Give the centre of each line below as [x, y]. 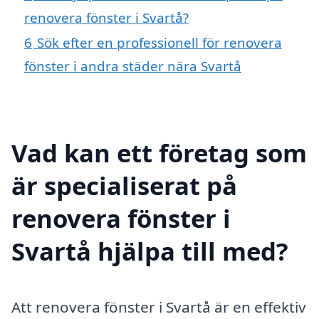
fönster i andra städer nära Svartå [133, 66]
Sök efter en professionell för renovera [159, 43]
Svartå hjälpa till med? [150, 251]
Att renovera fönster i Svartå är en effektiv [159, 307]
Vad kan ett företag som [159, 152]
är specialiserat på [124, 185]
